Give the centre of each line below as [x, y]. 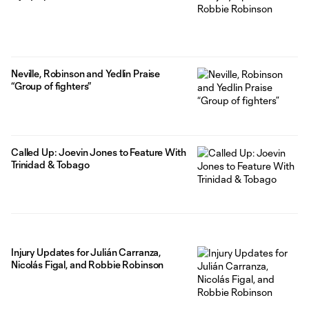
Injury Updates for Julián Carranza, [86, 252]
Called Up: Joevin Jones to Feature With [99, 152]
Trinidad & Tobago [50, 164]
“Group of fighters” [51, 86]
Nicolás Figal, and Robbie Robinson [88, 265]
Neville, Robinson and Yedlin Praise [86, 73]
